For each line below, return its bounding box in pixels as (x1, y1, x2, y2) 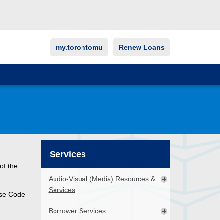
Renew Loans (118, 43, 165, 52)
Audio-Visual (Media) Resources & (48, 175, 155, 183)
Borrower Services (48, 207, 106, 215)
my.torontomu (55, 43, 103, 52)
